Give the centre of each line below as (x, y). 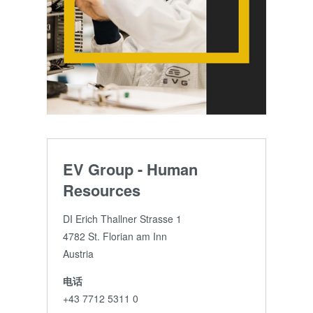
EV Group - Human (130, 169)
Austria (78, 253)
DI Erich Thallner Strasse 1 (122, 218)
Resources (101, 190)
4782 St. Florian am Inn (115, 236)
